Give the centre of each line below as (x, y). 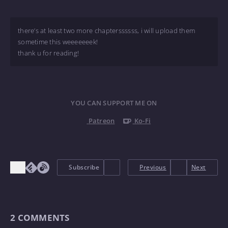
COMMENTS (44, 218)
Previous (153, 167)
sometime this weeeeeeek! (58, 42)
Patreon (102, 120)
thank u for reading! (49, 53)
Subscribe (84, 167)
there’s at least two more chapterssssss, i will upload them (107, 31)
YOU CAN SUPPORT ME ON (114, 103)
